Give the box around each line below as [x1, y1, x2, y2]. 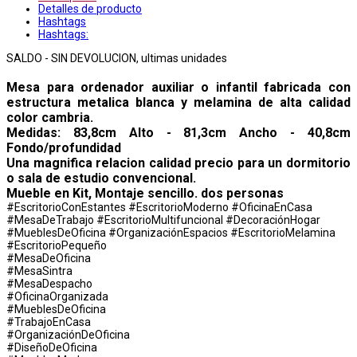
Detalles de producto [38, 2, 142, 15]
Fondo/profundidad [6, 139, 121, 155]
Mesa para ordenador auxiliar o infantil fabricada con [6, 79, 351, 95]
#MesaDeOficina [6, 251, 91, 265]
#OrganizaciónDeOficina [6, 328, 130, 341]
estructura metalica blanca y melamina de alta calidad [6, 94, 351, 110]
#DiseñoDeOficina [6, 340, 97, 354]
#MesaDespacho [6, 277, 92, 290]
